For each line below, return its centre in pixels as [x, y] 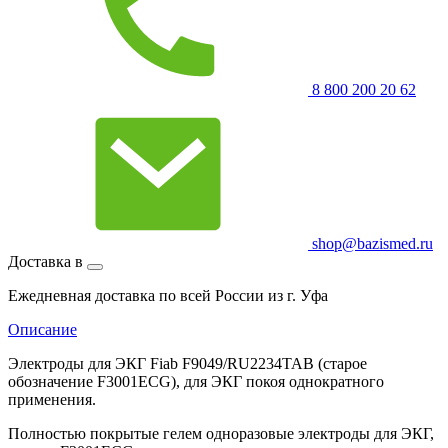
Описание [42, 329]
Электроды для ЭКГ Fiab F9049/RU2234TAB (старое [187, 363]
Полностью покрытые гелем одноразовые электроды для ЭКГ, [221, 433]
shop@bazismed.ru [370, 243]
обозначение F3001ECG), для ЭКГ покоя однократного [196, 381]
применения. [52, 399]
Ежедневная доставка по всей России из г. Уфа [168, 295]
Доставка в [47, 261]
